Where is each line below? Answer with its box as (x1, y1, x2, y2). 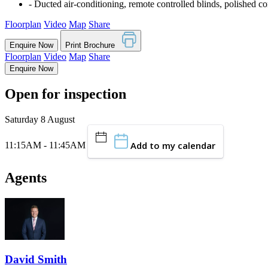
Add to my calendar (127, 139, 215, 151)
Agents (5, 169, 47, 185)
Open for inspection (5, 86, 126, 102)
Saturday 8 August (5, 114, 75, 125)
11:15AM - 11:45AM (5, 140, 86, 151)
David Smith (5, 253, 67, 266)
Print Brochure (65, 40, 122, 50)
